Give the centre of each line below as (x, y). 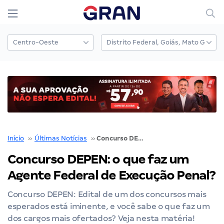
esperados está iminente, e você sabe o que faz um (109, 206)
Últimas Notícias (61, 138)
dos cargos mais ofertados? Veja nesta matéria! (101, 218)
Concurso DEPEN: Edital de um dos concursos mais (107, 194)
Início (16, 138)
